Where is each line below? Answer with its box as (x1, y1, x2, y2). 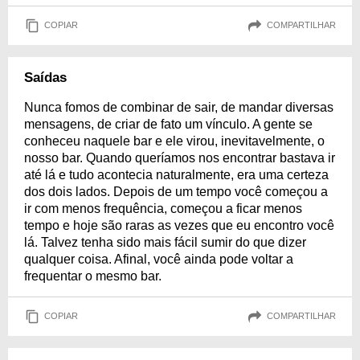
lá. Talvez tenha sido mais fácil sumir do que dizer (24, 235, 306, 249)
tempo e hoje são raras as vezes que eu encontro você (24, 218, 334, 232)
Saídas (24, 69, 67, 85)
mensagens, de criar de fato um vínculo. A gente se (24, 117, 313, 131)
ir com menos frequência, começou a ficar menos (24, 201, 302, 215)
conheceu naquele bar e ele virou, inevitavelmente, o (24, 133, 325, 148)
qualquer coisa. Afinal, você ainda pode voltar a (24, 252, 293, 266)
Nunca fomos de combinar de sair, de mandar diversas (24, 100, 333, 114)
